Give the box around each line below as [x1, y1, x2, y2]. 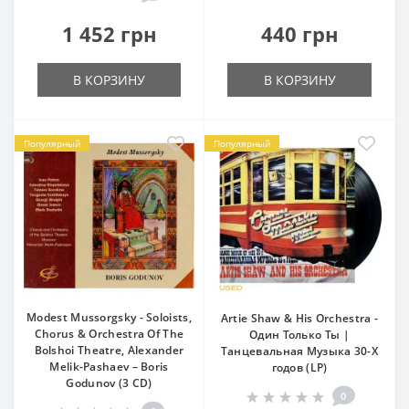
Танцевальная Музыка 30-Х [220, 343, 379, 359]
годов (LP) [271, 360, 328, 375]
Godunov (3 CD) [66, 375, 152, 391]
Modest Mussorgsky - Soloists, [26, 309, 192, 325]
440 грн [260, 20, 339, 47]
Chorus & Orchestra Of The [34, 326, 184, 341]
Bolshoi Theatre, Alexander [34, 342, 184, 358]
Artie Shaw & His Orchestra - [220, 310, 379, 326]
